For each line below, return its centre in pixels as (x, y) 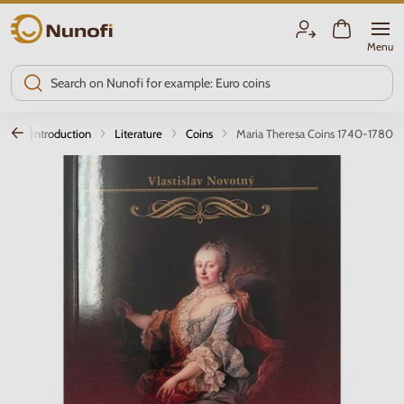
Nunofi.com (45, 25)
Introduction (61, 133)
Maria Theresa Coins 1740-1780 (315, 133)
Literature (138, 133)
